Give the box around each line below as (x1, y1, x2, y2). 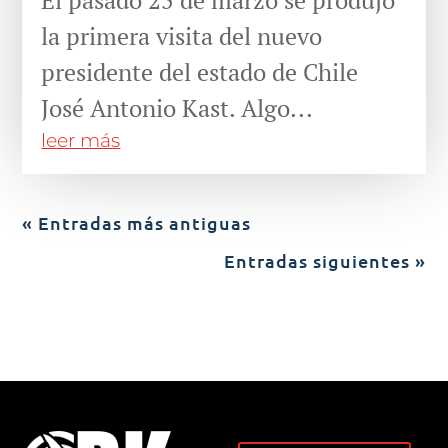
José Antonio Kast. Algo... (41, 91, 314, 124)
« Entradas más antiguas (22, 210, 252, 234)
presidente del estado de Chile (41, 55, 359, 88)
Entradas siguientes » (223, 248, 426, 272)
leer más (41, 128, 121, 152)
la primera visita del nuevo (41, 19, 323, 52)
